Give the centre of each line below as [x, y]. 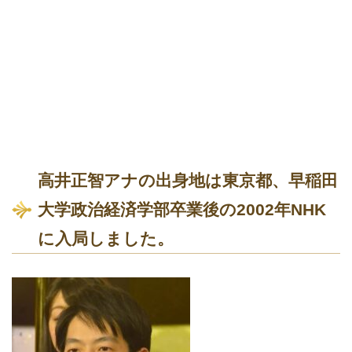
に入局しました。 [106, 239]
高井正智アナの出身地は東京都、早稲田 [188, 181]
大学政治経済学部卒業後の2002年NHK [182, 210]
